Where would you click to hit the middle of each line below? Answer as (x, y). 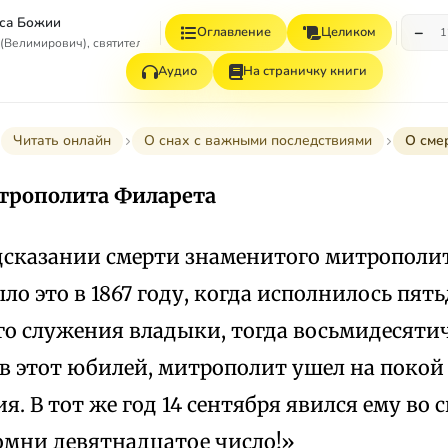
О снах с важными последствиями (257, 140)
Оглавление (233, 32)
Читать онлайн (61, 140)
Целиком (348, 32)
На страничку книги (304, 71)
